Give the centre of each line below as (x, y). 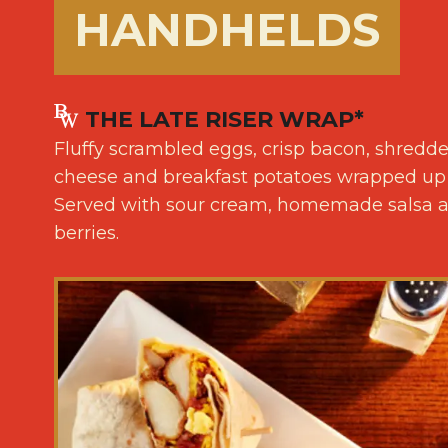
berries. (86, 233)
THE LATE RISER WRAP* (222, 119)
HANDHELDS (226, 29)
